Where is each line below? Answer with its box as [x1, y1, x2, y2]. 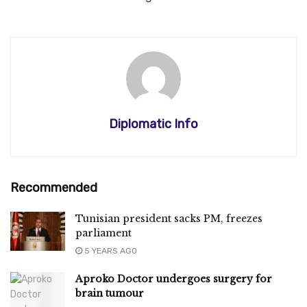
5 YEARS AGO [82, 245, 137, 256]
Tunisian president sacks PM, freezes [75, 212, 262, 225]
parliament [75, 226, 132, 239]
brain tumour [75, 286, 144, 299]
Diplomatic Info [109, 116, 198, 132]
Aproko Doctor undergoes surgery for [75, 272, 272, 285]
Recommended [10, 180, 97, 195]
